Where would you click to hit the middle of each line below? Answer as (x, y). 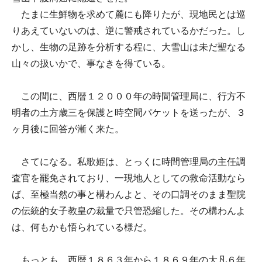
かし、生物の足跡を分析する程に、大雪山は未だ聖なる (129, 47)
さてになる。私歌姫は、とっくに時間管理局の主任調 (129, 162)
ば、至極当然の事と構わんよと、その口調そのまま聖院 (129, 194)
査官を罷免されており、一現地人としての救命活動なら (129, 178)
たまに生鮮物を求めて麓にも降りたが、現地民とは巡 (129, 14)
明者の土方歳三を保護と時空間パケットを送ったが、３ (129, 113)
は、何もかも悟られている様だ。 (82, 227)
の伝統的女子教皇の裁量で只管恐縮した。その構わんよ (129, 211)
